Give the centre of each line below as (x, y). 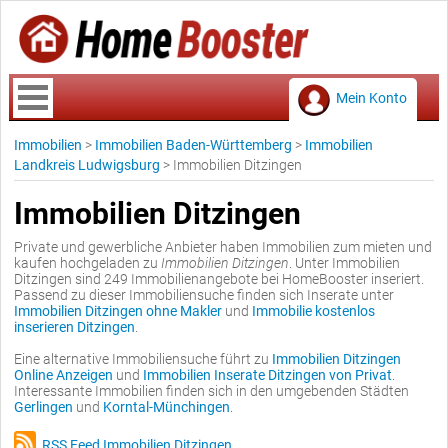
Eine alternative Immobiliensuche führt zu (143, 359)
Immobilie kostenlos (313, 311)
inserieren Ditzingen (74, 327)
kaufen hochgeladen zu (87, 263)
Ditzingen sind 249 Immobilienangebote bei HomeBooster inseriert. (219, 279)
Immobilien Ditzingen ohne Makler (118, 311)
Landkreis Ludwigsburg (87, 165)
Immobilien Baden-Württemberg (193, 145)
